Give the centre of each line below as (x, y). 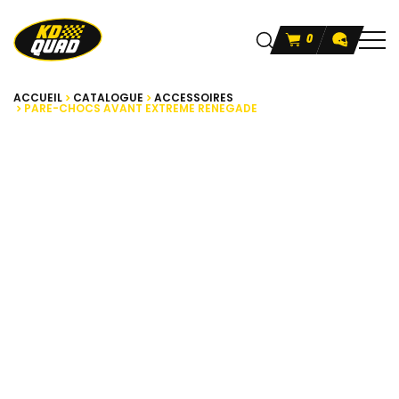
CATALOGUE (108, 98)
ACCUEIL (38, 98)
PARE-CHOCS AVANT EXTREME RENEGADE (141, 109)
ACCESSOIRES (194, 98)
